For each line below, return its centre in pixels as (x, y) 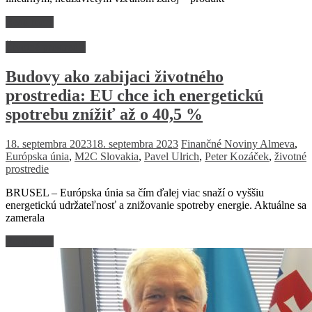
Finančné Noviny (220, 144)
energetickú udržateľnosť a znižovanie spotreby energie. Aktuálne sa (156, 205)
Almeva (277, 144)
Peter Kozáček (237, 157)
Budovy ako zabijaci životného (115, 77)
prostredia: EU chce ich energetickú (134, 96)
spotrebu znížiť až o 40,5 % (104, 115)
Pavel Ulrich (172, 157)
